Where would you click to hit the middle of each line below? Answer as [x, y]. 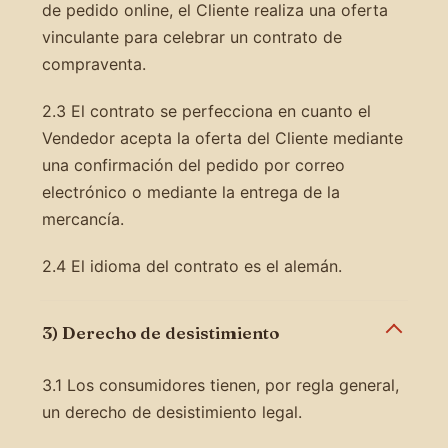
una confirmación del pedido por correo [193, 164]
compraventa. [93, 63]
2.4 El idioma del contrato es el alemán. [191, 265]
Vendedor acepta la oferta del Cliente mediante [222, 137]
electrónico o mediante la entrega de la [190, 191]
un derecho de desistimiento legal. [171, 411]
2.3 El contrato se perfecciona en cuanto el [206, 110]
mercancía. [82, 218]
